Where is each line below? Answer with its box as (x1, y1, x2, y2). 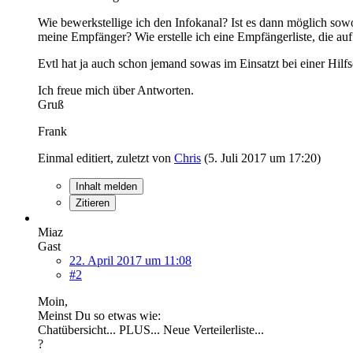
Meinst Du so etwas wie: (38, 308, 161, 322)
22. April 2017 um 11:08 (69, 253, 191, 267)
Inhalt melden (76, 180, 137, 192)
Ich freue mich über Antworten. (38, 83, 194, 97)
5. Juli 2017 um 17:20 (208, 150, 317, 165)
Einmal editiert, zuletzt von (38, 150, 174, 165)
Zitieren (76, 196, 110, 209)
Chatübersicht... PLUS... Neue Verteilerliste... (38, 322, 264, 336)
